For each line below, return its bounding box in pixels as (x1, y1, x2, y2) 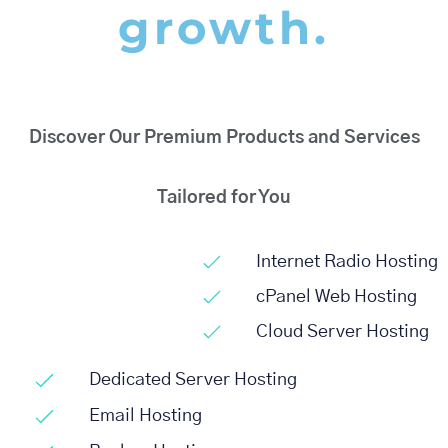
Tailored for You (157, 188, 291, 207)
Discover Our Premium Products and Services (28, 128, 420, 147)
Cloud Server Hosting (256, 322, 429, 341)
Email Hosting (89, 407, 203, 426)
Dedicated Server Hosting (89, 371, 298, 390)
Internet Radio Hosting (256, 252, 438, 271)
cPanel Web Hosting (256, 287, 417, 306)
